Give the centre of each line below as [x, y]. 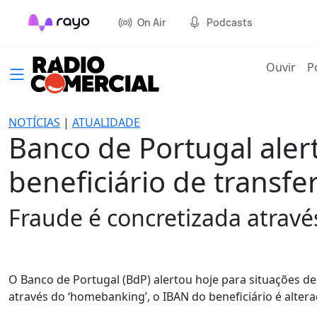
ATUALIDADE [106, 122]
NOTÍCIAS [34, 122]
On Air [151, 22]
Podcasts [230, 22]
